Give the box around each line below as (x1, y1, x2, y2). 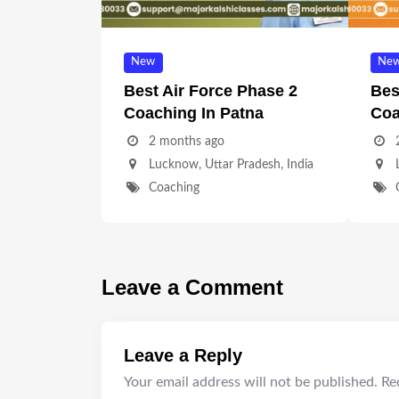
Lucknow (148, 158, 199, 171)
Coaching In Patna (124, 103, 264, 122)
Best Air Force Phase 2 (124, 81, 297, 100)
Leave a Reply (124, 345, 242, 365)
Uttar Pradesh (204, 158, 281, 171)
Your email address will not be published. (124, 374, 378, 389)
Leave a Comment (102, 274, 283, 299)
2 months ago (148, 134, 224, 148)
